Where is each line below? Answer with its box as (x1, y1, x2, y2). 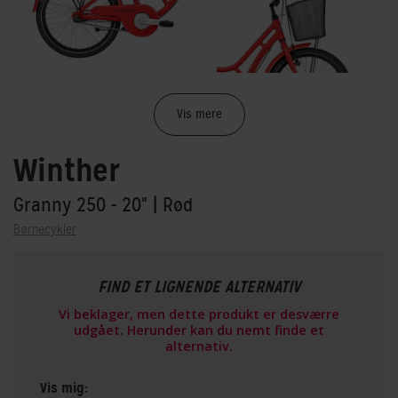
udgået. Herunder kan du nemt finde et (74, 322, 324, 339)
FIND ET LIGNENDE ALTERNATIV (98, 276, 300, 298)
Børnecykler (13, 221, 76, 238)
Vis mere (176, 107, 222, 123)
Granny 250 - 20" (13, 193, 153, 218)
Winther (13, 151, 120, 191)
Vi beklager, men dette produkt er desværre (59, 306, 339, 323)
